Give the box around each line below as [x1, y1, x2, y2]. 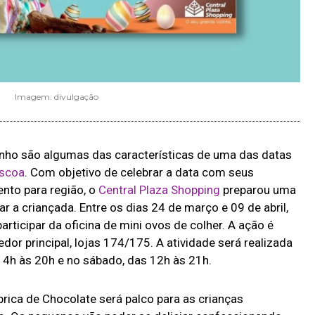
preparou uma [220, 182, 297, 197]
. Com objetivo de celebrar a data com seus [25, 165, 255, 179]
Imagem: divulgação [15, 91, 98, 103]
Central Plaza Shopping [98, 182, 221, 197]
